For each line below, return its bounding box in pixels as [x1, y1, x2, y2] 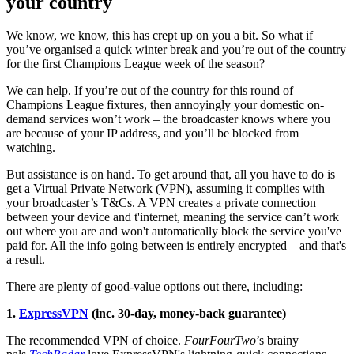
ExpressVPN [19, 307, 88, 321]
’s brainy [256, 333, 299, 348]
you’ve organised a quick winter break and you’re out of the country [6, 43, 346, 57]
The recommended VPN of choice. [6, 333, 184, 348]
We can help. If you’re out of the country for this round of [6, 84, 293, 98]
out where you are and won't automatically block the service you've [6, 224, 341, 239]
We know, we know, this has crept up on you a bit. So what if [6, 28, 313, 43]
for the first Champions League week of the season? [6, 57, 265, 71]
